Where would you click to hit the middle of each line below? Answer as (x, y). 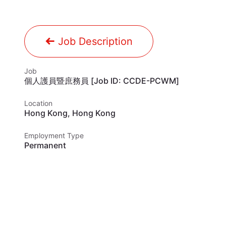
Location (38, 103)
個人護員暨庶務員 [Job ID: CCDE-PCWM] (102, 81)
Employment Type (54, 135)
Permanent (45, 145)
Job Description (94, 41)
